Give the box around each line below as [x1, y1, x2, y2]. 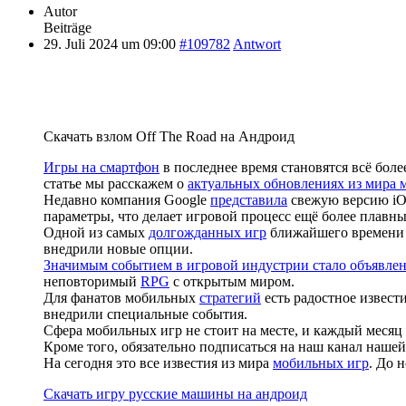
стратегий [199, 289, 261, 305]
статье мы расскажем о [43, 175, 188, 191]
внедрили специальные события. [43, 305, 247, 322]
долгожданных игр [149, 224, 266, 240]
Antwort [233, 35, 281, 52]
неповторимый [43, 273, 140, 289]
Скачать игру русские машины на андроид [43, 385, 307, 401]
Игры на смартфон [43, 159, 159, 175]
